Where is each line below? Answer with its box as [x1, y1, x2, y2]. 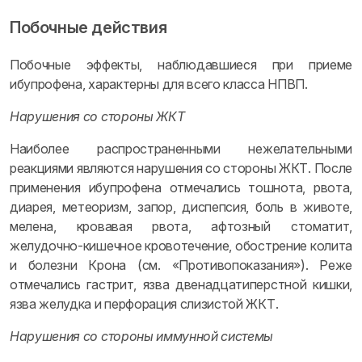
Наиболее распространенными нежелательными [10, 141, 352, 157]
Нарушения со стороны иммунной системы [10, 328, 274, 344]
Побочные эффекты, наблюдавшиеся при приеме [10, 57, 352, 73]
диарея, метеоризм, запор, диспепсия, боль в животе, [10, 199, 352, 215]
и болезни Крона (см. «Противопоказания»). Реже [10, 257, 352, 273]
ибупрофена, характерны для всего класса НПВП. [10, 76, 308, 92]
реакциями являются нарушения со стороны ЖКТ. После [10, 160, 352, 176]
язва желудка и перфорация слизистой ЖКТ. [10, 296, 279, 312]
